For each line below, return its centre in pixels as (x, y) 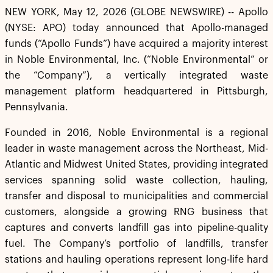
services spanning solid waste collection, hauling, (136, 180)
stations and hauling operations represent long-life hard (136, 260)
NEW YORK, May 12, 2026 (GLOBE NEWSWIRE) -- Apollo (136, 12)
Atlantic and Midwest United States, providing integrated (136, 165)
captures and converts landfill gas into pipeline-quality (136, 228)
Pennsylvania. (37, 107)
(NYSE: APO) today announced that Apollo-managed (136, 28)
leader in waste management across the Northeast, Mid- (136, 149)
